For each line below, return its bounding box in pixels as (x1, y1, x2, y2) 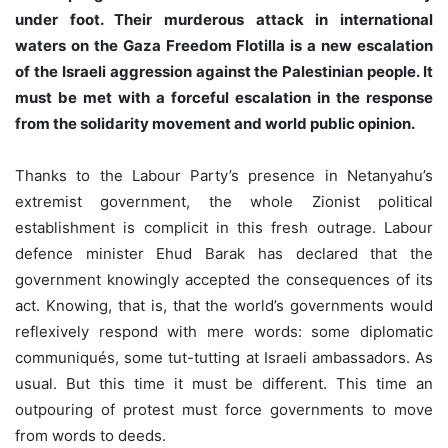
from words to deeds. (15, 426, 166, 446)
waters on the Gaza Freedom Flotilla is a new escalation (15, 36, 433, 56)
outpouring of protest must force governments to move (15, 400, 433, 420)
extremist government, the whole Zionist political (15, 192, 433, 212)
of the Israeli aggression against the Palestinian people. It (15, 62, 433, 82)
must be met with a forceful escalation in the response (15, 88, 433, 108)
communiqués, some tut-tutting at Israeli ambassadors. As (15, 348, 433, 368)
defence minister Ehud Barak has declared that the (15, 244, 433, 264)
